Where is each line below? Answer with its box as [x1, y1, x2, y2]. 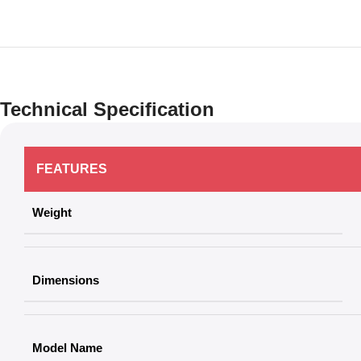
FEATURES [36, 161, 107, 176]
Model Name [32, 340, 102, 355]
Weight [32, 205, 72, 219]
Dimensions [32, 272, 99, 287]
